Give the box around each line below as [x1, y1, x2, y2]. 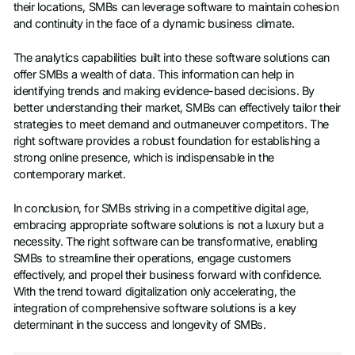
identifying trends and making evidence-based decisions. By [13, 83, 315, 98]
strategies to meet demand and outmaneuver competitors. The [13, 116, 329, 132]
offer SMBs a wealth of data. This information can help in [13, 67, 294, 82]
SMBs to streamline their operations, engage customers [13, 251, 292, 266]
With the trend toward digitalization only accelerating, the [13, 284, 296, 300]
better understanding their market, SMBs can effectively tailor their [13, 100, 341, 115]
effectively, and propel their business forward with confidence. [13, 268, 322, 283]
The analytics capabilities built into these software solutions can [13, 50, 330, 65]
